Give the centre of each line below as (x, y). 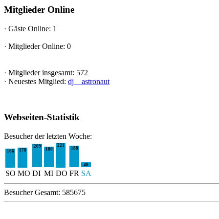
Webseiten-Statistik (42, 117)
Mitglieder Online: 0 (39, 46)
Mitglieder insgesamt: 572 (47, 73)
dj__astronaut (89, 82)
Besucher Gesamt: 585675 (45, 192)
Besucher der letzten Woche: (48, 136)
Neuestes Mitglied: (37, 82)
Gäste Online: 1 (32, 29)
